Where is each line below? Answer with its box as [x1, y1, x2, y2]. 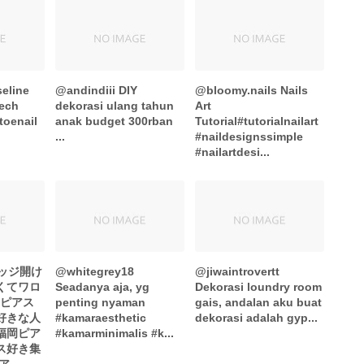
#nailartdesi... [195, 145, 271, 158]
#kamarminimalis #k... [55, 327, 175, 340]
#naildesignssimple [195, 129, 304, 143]
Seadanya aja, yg [55, 280, 150, 294]
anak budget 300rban [55, 114, 174, 128]
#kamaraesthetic [55, 311, 147, 325]
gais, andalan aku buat [195, 296, 323, 310]
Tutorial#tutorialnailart [195, 114, 319, 128]
